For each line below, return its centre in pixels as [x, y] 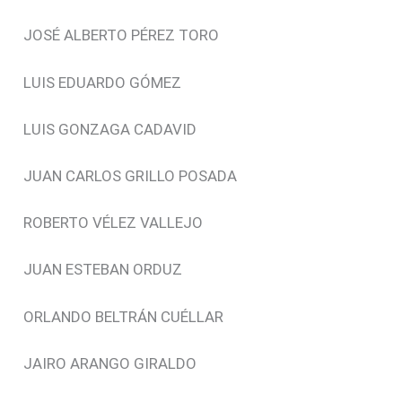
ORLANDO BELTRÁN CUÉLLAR [124, 316]
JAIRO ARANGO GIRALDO [110, 363]
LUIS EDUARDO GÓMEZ [103, 82]
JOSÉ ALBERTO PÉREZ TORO [122, 35]
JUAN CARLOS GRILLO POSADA [131, 176]
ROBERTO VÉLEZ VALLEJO [114, 223]
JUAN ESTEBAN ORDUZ [103, 270]
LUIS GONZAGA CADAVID [110, 129]
